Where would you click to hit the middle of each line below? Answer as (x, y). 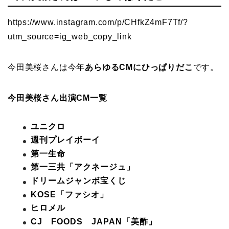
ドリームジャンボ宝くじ (78, 181)
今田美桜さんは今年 (47, 67)
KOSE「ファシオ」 (70, 194)
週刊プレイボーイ (65, 140)
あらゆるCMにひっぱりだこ (139, 67)
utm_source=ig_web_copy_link (70, 36)
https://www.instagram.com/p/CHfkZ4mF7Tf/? (98, 22)
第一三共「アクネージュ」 (83, 167)
